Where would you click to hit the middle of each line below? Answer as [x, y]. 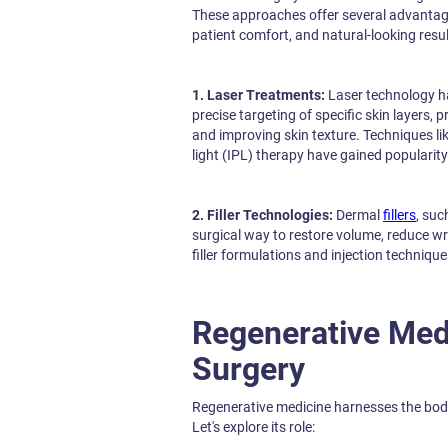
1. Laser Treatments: [258, 95]
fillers [399, 215]
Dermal [358, 215]
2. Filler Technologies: [262, 215]
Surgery [248, 369]
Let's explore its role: [253, 427]
